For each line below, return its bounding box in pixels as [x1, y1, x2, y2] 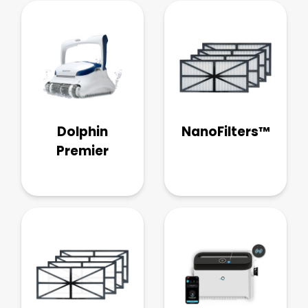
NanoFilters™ [181, 122, 270, 142]
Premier [56, 142, 109, 161]
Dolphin [57, 122, 108, 142]
